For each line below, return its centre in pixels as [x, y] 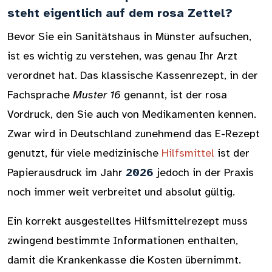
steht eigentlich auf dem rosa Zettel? [120, 13]
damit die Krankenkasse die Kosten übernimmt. [124, 260]
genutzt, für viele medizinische [84, 153]
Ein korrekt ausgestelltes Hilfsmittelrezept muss [127, 221]
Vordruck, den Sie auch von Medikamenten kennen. [132, 114]
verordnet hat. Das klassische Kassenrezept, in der [133, 75]
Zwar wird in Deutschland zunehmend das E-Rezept [134, 134]
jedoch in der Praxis [204, 172]
